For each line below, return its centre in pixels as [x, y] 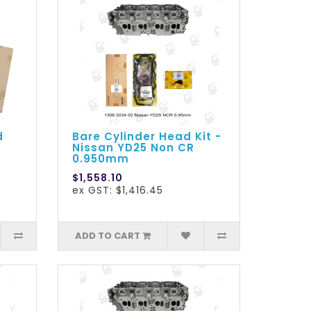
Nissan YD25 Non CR [134, 148]
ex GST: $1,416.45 [118, 191]
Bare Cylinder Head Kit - [147, 137]
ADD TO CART [108, 236]
